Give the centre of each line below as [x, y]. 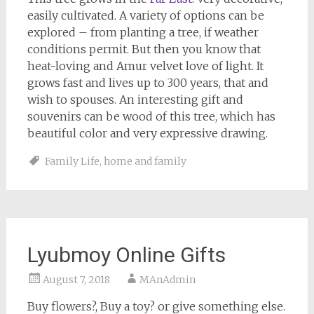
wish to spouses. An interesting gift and [135, 100]
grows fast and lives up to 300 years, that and [148, 83]
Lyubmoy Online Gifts [126, 255]
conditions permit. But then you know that [144, 49]
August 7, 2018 [76, 280]
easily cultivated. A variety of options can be [145, 15]
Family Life [72, 161]
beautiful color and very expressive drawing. [147, 133]
